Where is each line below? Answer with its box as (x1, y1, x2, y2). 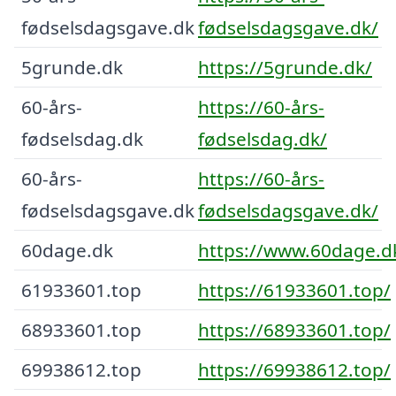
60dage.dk (21, 237, 113, 263)
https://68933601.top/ (198, 316, 391, 342)
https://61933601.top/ (198, 277, 391, 302)
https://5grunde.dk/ (198, 54, 372, 80)
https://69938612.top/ (198, 356, 391, 382)
